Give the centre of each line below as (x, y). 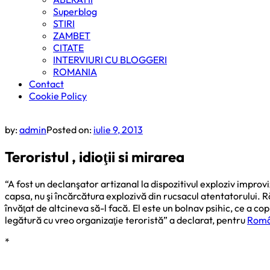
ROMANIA (75, 72)
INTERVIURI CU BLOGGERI (110, 60)
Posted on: (70, 130)
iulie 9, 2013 (118, 130)
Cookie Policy (58, 96)
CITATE (68, 48)
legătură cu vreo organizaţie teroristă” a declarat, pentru (126, 220)
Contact (46, 84)
